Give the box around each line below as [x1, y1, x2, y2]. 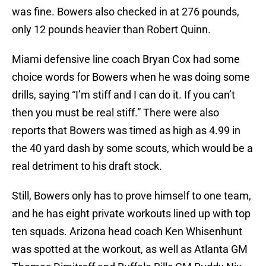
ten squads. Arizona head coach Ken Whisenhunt [12, 225, 242, 238]
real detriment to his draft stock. [12, 160, 162, 173]
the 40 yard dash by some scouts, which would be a [12, 142, 253, 155]
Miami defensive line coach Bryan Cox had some [12, 53, 240, 66]
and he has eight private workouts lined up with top [12, 207, 251, 220]
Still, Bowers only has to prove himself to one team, [12, 189, 251, 202]
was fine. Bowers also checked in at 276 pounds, [12, 5, 239, 18]
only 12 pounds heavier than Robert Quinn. [12, 23, 211, 36]
